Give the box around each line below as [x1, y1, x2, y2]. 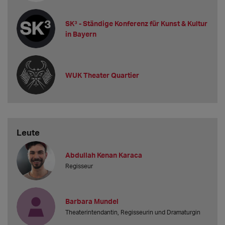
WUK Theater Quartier [65, 70, 140, 79]
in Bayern [65, 30, 97, 39]
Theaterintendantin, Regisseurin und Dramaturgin [65, 208, 201, 216]
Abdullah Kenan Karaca [65, 151, 143, 160]
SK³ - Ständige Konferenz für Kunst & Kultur [65, 19, 208, 28]
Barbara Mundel [65, 197, 119, 206]
